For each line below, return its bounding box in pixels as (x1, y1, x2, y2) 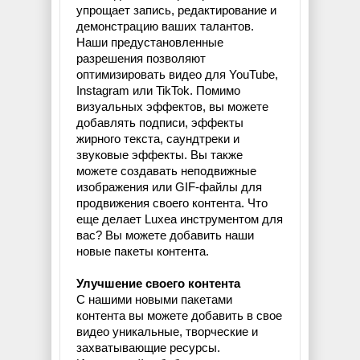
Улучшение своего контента (76, 276, 240, 291)
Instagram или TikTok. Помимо (76, 84, 240, 98)
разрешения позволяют (76, 51, 206, 66)
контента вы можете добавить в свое (76, 309, 282, 323)
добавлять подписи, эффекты (76, 116, 243, 130)
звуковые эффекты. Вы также (76, 148, 243, 162)
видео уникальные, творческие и (76, 325, 258, 339)
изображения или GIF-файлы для (76, 180, 262, 194)
